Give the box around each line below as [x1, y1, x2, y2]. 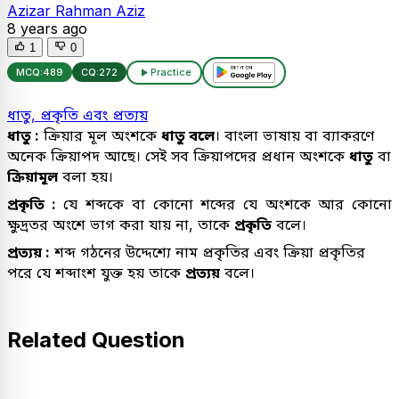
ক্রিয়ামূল [7, 167, 58, 185]
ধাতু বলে [161, 126, 215, 144]
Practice [151, 66, 191, 79]
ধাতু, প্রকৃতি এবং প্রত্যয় [7, 105, 148, 124]
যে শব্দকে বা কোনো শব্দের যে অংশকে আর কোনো [55, 194, 393, 213]
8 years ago [7, 19, 87, 37]
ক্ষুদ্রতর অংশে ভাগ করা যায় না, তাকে [7, 215, 234, 233]
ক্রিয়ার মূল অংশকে [39, 126, 161, 144]
